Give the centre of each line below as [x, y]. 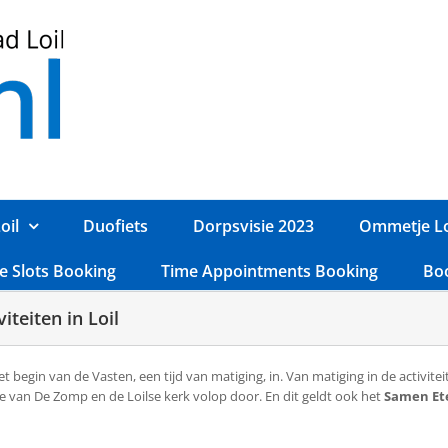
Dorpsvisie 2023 [253, 225]
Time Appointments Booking [269, 270]
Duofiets [115, 225]
